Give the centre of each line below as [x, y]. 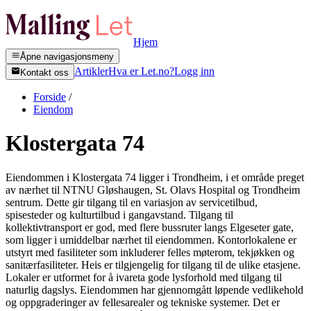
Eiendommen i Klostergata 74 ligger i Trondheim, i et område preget [155, 177]
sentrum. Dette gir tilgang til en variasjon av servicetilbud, [132, 202]
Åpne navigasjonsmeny [67, 57]
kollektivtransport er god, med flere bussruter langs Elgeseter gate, [150, 227]
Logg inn [195, 72]
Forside [50, 96]
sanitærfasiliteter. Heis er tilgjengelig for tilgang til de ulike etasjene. [153, 264]
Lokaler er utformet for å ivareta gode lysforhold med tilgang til [144, 277]
